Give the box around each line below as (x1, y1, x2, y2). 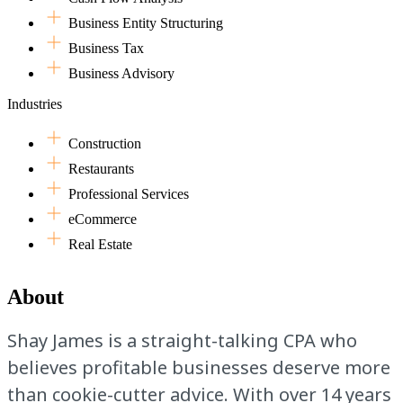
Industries (7, 96, 62, 112)
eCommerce (68, 211, 137, 228)
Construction (68, 136, 141, 152)
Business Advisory (68, 66, 175, 82)
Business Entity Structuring (68, 15, 223, 31)
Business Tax (68, 40, 144, 57)
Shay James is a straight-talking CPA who (7, 328, 357, 354)
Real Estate (68, 237, 132, 253)
